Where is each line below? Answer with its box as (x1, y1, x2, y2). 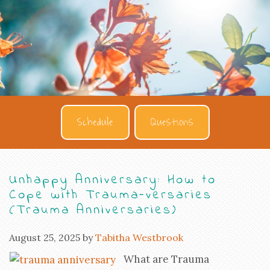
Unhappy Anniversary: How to (9, 171, 216, 189)
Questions (150, 113, 193, 131)
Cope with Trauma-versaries (9, 186, 212, 204)
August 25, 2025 (9, 231, 80, 243)
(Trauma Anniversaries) (9, 201, 178, 219)
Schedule (77, 113, 113, 131)
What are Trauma (124, 252, 209, 266)
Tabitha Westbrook (95, 231, 183, 243)
